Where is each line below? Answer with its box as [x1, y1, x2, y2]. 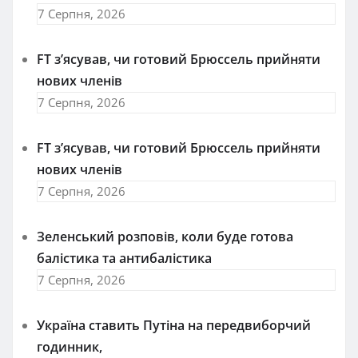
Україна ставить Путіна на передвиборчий [37, 316, 311, 334]
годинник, [37, 337, 102, 356]
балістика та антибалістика [37, 249, 212, 267]
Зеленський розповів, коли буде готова [37, 227, 293, 245]
